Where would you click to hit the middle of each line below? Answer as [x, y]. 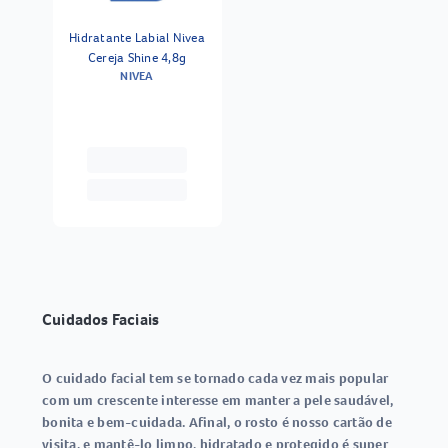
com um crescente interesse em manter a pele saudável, [218, 400]
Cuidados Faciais [101, 319]
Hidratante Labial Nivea [137, 37]
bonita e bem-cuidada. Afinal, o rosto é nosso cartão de [217, 422]
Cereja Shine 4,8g [137, 57]
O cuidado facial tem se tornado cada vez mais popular [215, 378]
